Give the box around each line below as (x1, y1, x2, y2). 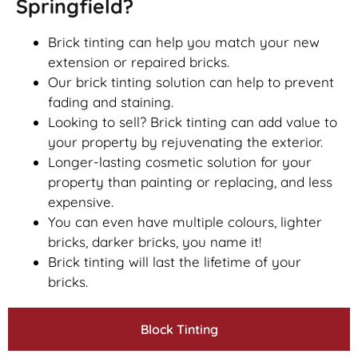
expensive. (48, 193, 113, 211)
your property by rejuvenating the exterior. (48, 133, 323, 151)
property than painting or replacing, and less (48, 173, 332, 191)
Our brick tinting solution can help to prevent (48, 74, 334, 91)
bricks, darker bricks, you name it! (48, 233, 261, 251)
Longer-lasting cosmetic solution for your (48, 153, 312, 171)
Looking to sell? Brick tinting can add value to (48, 113, 337, 131)
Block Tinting (140, 321, 218, 338)
